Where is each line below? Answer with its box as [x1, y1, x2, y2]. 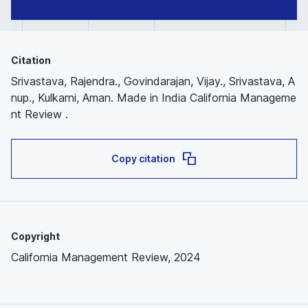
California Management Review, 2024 [11, 250, 201, 264]
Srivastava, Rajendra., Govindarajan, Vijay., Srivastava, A [11, 74, 295, 88]
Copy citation [111, 153, 175, 164]
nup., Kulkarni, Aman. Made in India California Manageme [11, 91, 296, 104]
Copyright [11, 230, 60, 242]
